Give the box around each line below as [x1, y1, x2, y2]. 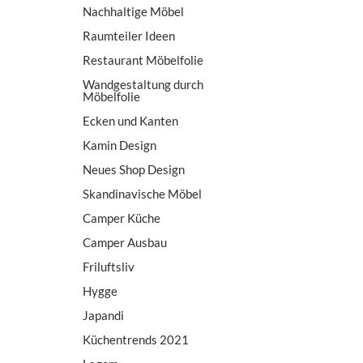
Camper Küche [83, 210, 160, 225]
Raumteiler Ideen [83, 28, 175, 43]
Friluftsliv [83, 258, 135, 274]
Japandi [83, 307, 124, 322]
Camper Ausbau [83, 234, 167, 250]
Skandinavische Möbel [83, 186, 202, 201]
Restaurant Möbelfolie [83, 52, 203, 67]
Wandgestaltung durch [83, 76, 203, 92]
